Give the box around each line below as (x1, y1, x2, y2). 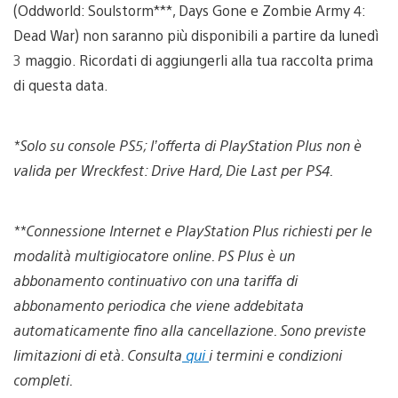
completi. (13, 370, 73, 389)
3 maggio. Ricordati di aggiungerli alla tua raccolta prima (13, 50, 373, 69)
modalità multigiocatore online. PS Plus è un (13, 245, 295, 265)
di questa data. (13, 75, 108, 94)
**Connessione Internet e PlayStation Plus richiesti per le (13, 220, 372, 240)
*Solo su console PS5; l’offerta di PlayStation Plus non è (13, 135, 362, 155)
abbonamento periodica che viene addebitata (13, 295, 304, 314)
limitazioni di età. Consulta (13, 345, 182, 364)
